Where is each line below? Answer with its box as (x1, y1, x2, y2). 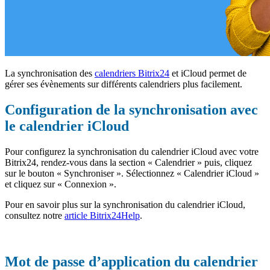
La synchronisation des (5, 68, 95, 79)
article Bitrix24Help (64, 210, 140, 221)
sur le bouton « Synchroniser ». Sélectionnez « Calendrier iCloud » (5, 168, 259, 179)
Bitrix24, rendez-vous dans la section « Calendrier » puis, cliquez (5, 157, 252, 168)
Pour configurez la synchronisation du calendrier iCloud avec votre (5, 146, 259, 157)
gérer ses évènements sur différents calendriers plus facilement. (5, 79, 242, 90)
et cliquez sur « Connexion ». (5, 179, 116, 190)
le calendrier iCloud (5, 118, 129, 134)
